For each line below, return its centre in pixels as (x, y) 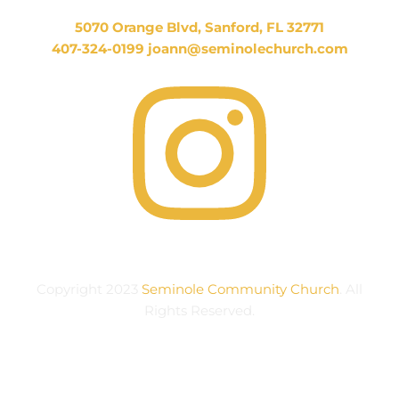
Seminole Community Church (240, 289)
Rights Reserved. (199, 310)
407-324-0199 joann (119, 49)
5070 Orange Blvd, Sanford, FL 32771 (199, 27)
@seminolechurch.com (267, 49)
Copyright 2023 (89, 289)
